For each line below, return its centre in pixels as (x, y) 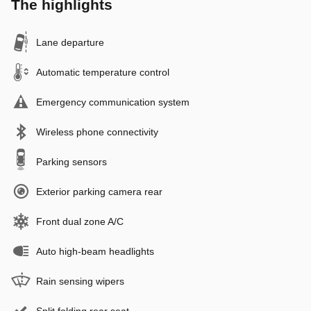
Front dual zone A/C (80, 221)
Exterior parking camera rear (99, 191)
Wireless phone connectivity (97, 132)
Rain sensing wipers (80, 281)
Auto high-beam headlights (95, 251)
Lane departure (70, 42)
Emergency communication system (113, 102)
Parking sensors (72, 161)
